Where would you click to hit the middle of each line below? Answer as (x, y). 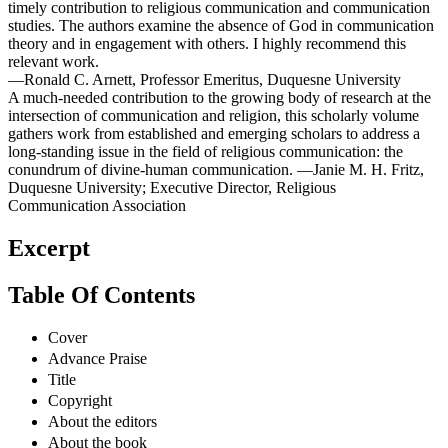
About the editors (102, 421)
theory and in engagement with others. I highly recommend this (207, 44)
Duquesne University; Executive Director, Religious (172, 188)
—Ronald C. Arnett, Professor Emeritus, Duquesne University (204, 80)
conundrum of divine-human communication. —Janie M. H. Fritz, (216, 170)
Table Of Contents (101, 295)
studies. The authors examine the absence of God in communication (221, 26)
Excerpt (49, 248)
